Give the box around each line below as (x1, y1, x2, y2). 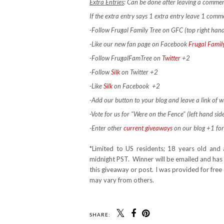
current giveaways (123, 123, 172, 132)
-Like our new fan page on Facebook (89, 39, 188, 48)
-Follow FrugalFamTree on (89, 53, 162, 62)
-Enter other (89, 123, 123, 132)
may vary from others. (89, 175, 154, 184)
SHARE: (89, 211, 110, 217)
